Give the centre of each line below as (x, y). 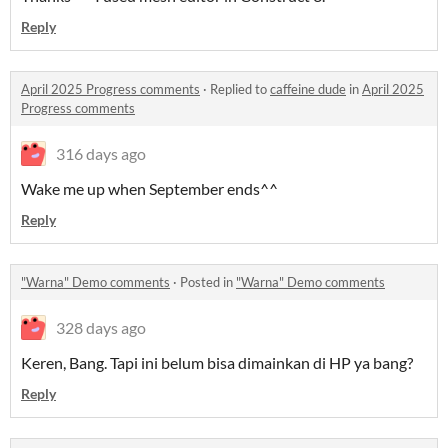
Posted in (208, 282)
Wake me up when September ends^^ (149, 189)
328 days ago (101, 328)
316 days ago (101, 154)
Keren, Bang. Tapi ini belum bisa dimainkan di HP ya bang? (217, 363)
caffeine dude (308, 89)
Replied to (240, 89)
